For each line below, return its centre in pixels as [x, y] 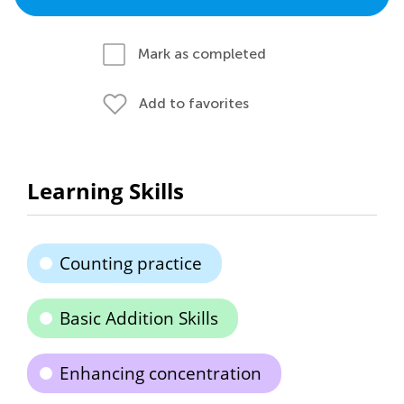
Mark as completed [202, 54]
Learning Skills [106, 191]
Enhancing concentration [161, 373]
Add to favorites [194, 103]
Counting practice [131, 263]
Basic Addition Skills [139, 318]
